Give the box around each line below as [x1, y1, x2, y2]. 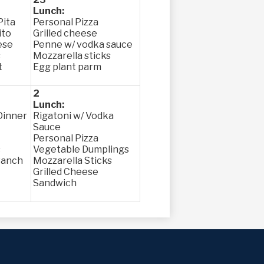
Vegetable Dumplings [33, 144, 129, 155]
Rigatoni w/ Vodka [33, 110, 114, 121]
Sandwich [33, 177, 77, 189]
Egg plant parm [33, 61, 101, 72]
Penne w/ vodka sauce [33, 39, 133, 50]
